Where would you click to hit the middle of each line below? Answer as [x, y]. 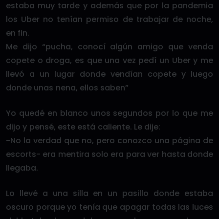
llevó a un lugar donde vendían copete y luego [109, 74]
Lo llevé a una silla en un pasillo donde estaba [109, 193]
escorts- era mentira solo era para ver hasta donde [109, 154]
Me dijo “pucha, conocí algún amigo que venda [109, 46]
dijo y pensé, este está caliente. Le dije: [83, 127]
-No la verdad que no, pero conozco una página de [109, 140]
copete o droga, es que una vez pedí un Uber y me [109, 60]
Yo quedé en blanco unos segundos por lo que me [109, 113]
